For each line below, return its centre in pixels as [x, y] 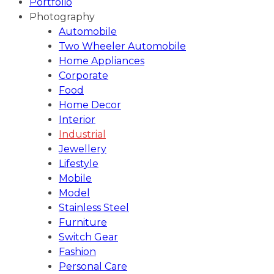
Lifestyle [79, 164]
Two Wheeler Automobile [122, 46]
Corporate [83, 76]
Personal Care [93, 266]
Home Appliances [102, 61]
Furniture [83, 222]
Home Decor [90, 105]
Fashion [77, 252]
